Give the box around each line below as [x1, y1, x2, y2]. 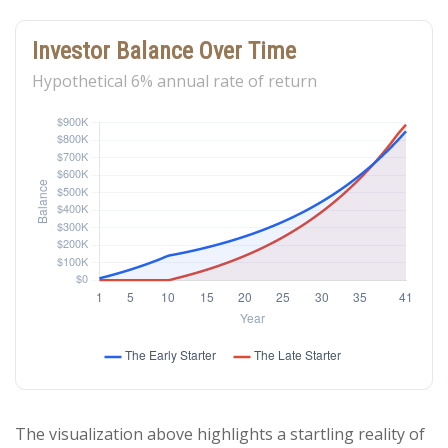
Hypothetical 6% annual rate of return [32, 69, 317, 92]
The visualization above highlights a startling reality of [15, 422, 425, 445]
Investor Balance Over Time [32, 36, 296, 65]
